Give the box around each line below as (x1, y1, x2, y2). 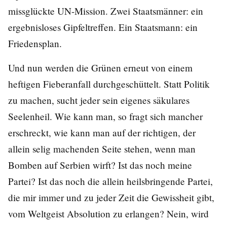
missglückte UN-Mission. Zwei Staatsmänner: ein (8, 5, 203, 18)
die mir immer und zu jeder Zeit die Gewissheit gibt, (8, 191, 214, 204)
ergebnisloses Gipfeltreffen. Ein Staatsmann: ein (8, 21, 198, 34)
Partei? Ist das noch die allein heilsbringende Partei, (8, 175, 213, 188)
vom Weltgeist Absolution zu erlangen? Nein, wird (8, 207, 209, 220)
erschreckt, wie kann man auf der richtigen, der (8, 126, 196, 139)
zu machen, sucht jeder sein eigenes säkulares (8, 94, 190, 107)
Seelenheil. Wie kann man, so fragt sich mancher (8, 110, 203, 123)
